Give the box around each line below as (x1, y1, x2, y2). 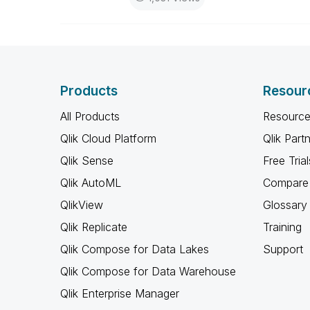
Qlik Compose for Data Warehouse (60, 264, 236, 278)
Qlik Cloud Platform (60, 131, 156, 145)
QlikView (60, 198, 103, 212)
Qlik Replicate (60, 220, 127, 234)
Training (262, 220, 302, 234)
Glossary (262, 198, 307, 212)
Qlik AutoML (60, 176, 121, 190)
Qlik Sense (60, 154, 113, 167)
